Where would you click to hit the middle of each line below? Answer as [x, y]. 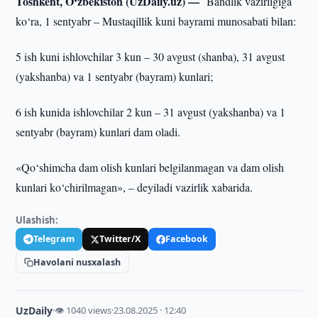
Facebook [187, 239]
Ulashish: [37, 220]
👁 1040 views [83, 310]
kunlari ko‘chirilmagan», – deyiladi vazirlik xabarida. [135, 187]
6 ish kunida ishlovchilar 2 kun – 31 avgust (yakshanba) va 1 [151, 112]
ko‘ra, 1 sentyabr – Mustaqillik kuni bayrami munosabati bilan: [156, 21]
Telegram [54, 239]
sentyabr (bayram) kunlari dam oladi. [98, 132]
